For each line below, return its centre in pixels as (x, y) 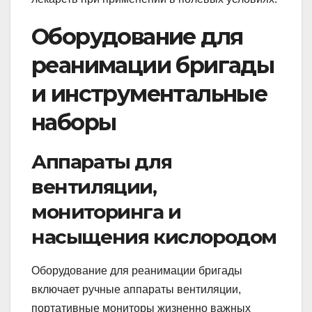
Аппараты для (102, 161)
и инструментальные (149, 93)
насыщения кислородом (154, 236)
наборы (74, 122)
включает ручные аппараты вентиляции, (136, 290)
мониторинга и (106, 211)
